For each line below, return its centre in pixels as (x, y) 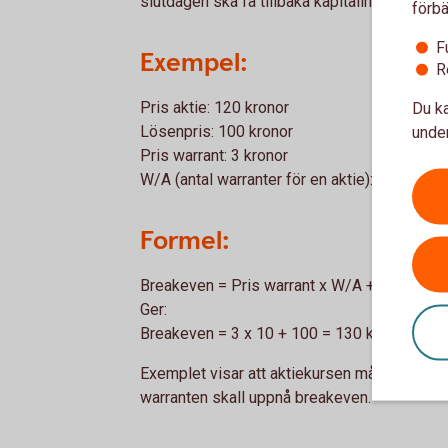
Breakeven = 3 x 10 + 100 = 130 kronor (275, 333)
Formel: (185, 241)
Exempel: (194, 63)
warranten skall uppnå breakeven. (255, 397)
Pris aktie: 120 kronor (214, 107)
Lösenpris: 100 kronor (216, 131)
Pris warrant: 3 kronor (214, 155)
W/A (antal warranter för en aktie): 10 (267, 179)
